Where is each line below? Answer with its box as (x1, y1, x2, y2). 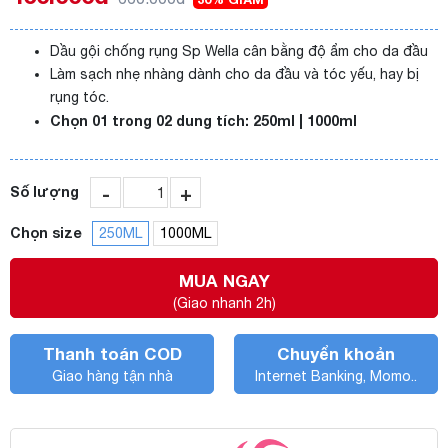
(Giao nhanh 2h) (172, 295, 276, 311)
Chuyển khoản (277, 344, 395, 364)
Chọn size (10, 224, 82, 241)
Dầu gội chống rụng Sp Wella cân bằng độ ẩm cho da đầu (50, 43, 432, 59)
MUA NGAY (178, 271, 270, 291)
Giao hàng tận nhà (51, 368, 173, 384)
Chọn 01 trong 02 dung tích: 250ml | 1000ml (50, 112, 357, 129)
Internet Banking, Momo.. (255, 368, 417, 384)
